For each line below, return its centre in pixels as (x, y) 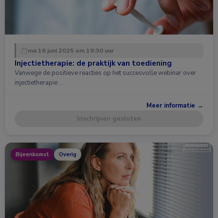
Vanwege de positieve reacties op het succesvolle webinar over (105, 73)
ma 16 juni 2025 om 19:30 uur (71, 50)
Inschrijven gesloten (109, 118)
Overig (68, 154)
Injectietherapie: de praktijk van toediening (93, 63)
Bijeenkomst (32, 154)
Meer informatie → (175, 105)
